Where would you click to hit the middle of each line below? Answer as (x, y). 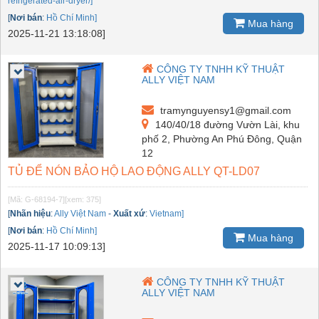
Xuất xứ (129, 213)
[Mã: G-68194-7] (36, 199)
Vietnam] (167, 213)
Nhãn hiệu (30, 213)
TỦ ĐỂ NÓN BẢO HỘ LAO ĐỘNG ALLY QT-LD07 (134, 171)
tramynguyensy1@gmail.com (225, 110)
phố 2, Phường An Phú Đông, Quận (222, 138)
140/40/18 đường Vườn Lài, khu (226, 124)
